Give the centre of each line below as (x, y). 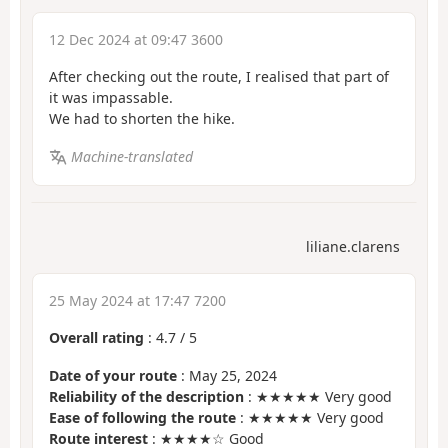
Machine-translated (131, 157)
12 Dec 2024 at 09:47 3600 (136, 39)
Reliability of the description (146, 397)
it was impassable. (111, 97)
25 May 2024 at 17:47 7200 (137, 300)
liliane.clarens (353, 246)
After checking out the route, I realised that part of (219, 76)
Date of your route (113, 376)
